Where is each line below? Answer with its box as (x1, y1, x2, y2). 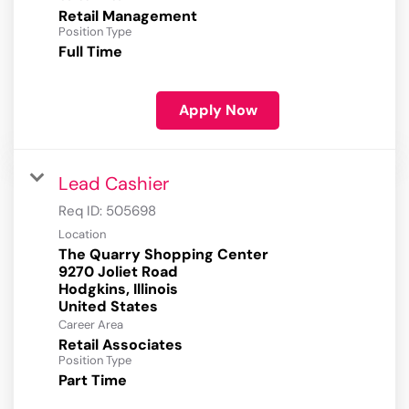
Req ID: (58, 202, 106, 221)
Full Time (58, 42, 122, 62)
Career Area (58, 317, 123, 333)
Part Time (58, 371, 127, 391)
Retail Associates (58, 335, 183, 355)
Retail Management (58, 6, 197, 26)
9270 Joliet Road (58, 262, 178, 282)
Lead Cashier (58, 172, 169, 196)
